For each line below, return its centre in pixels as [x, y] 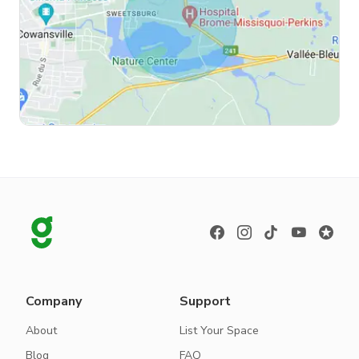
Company [54, 302]
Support [205, 302]
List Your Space [219, 331]
